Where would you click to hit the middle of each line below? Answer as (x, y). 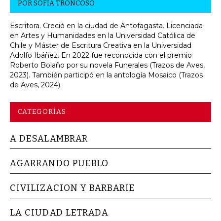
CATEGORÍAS (42, 112)
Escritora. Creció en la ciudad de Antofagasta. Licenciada (106, 26)
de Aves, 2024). (36, 85)
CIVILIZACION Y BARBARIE (73, 188)
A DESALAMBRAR (49, 139)
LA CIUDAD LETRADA (59, 213)
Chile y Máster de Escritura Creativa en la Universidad (101, 46)
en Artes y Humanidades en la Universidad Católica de (103, 36)
